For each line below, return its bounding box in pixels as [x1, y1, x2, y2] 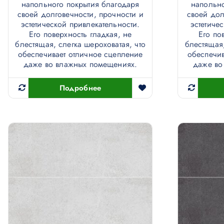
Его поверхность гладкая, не [28, 28, 132, 40]
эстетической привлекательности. [20, 18, 140, 30]
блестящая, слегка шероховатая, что [15, 38, 145, 50]
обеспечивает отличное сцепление [17, 48, 143, 60]
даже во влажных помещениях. [23, 58, 137, 70]
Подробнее [59, 82, 101, 94]
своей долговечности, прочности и [17, 8, 143, 20]
